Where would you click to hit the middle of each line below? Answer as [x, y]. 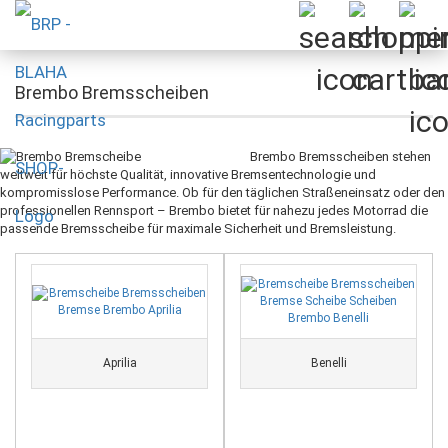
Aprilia [119, 363]
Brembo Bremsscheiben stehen [340, 156]
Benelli [328, 363]
